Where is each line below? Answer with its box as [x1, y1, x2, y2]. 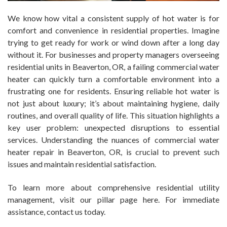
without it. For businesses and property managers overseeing [8, 49, 219, 59]
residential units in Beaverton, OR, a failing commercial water [8, 61, 219, 71]
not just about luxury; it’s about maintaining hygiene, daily [8, 98, 219, 108]
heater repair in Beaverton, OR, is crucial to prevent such [8, 146, 219, 157]
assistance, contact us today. [8, 206, 105, 216]
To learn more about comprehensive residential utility [8, 182, 219, 192]
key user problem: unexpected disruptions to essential [8, 122, 219, 132]
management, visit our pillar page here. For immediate [8, 194, 219, 204]
